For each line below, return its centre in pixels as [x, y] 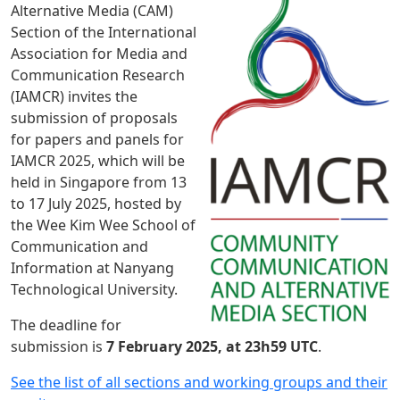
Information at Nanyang [92, 268]
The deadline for [66, 325]
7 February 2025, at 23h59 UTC [210, 346]
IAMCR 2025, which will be [98, 161]
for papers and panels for [97, 139]
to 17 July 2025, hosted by [96, 204]
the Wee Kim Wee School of [103, 225]
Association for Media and [99, 54]
